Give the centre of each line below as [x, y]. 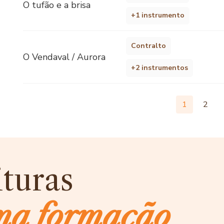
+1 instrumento [158, 15]
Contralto [149, 46]
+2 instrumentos [160, 67]
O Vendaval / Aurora [64, 57]
